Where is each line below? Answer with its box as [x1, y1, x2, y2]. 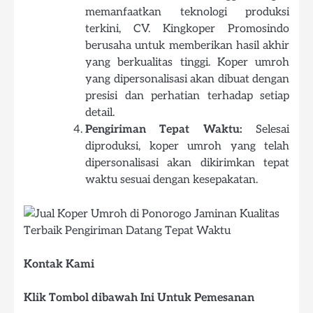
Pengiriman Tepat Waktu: [85, 122, 242, 136]
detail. [85, 105, 115, 119]
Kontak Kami [24, 256, 94, 271]
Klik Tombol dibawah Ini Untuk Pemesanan [24, 290, 254, 305]
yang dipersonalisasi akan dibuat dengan [85, 72, 289, 86]
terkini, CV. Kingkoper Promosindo [85, 22, 289, 36]
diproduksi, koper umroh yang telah [85, 139, 289, 153]
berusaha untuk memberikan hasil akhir [85, 38, 289, 52]
